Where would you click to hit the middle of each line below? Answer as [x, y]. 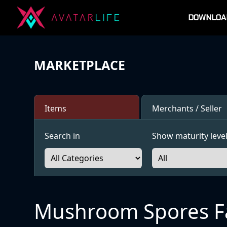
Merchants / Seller [187, 108]
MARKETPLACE [80, 65]
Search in [63, 136]
